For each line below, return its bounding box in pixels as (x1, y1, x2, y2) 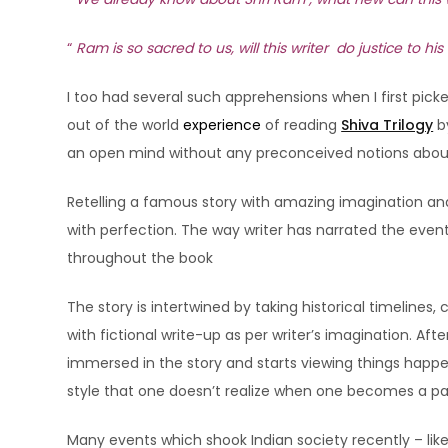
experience (183, 115, 262, 136)
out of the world (67, 115, 184, 136)
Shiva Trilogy (341, 115, 434, 136)
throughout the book (67, 248, 214, 269)
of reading (261, 115, 342, 136)
